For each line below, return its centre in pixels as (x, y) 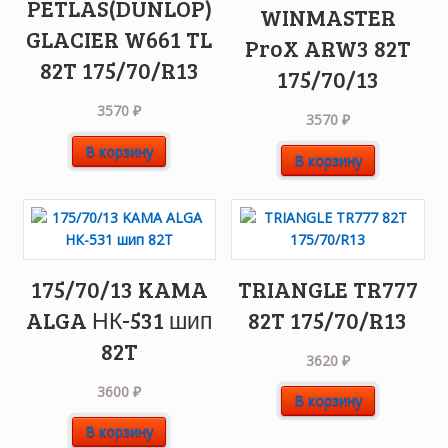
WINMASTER (327, 17)
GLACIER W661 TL (119, 39)
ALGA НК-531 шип (119, 319)
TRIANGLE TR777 (327, 288)
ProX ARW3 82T (327, 48)
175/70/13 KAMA (119, 288)
